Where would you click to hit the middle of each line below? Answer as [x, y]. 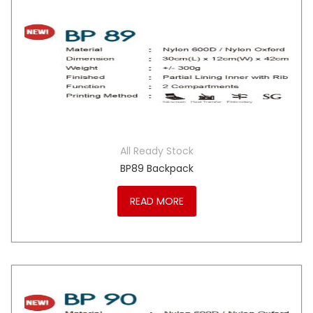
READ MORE [156, 201]
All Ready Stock [156, 151]
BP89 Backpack [156, 168]
